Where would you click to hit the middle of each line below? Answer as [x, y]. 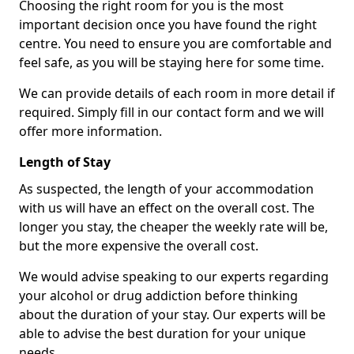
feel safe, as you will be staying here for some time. [171, 63]
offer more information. [90, 132]
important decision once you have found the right [168, 25]
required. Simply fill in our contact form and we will [171, 113]
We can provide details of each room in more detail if [177, 94]
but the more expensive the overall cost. [139, 246]
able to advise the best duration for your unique [162, 334]
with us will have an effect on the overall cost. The [167, 208]
